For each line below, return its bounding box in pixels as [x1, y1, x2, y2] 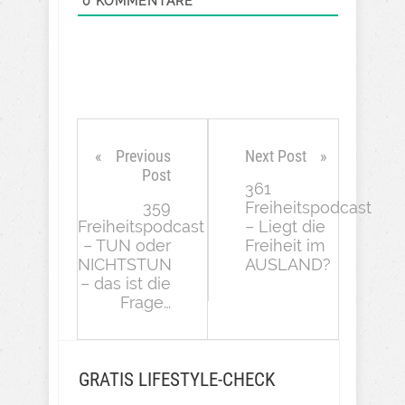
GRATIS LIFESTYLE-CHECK [79, 369, 275, 391]
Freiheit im [245, 236, 325, 256]
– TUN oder [83, 236, 171, 256]
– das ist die [80, 274, 171, 294]
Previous [116, 146, 171, 166]
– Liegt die [245, 217, 325, 237]
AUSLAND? [245, 255, 331, 275]
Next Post [245, 146, 306, 166]
